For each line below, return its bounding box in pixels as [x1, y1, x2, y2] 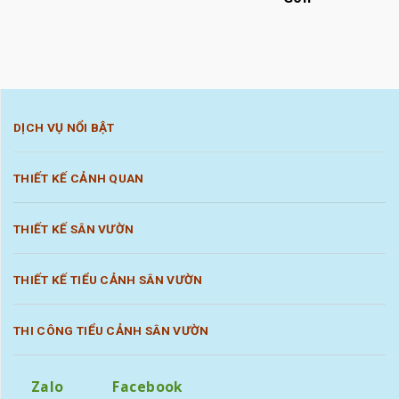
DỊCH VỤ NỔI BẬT [13, 120, 115, 135]
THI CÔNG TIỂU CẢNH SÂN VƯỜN [13, 323, 209, 338]
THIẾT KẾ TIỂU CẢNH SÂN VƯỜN [13, 273, 203, 288]
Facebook [112, 377, 183, 397]
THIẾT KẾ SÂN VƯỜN [13, 222, 134, 237]
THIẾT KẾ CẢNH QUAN [13, 171, 144, 186]
